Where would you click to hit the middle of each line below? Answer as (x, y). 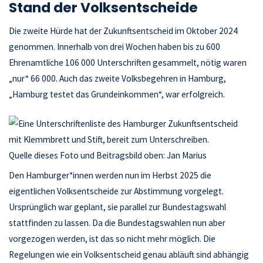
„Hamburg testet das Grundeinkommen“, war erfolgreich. (117, 94)
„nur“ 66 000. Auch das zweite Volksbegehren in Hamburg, (118, 78)
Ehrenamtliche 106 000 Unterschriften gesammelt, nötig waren (128, 62)
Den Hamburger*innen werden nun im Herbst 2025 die (110, 176)
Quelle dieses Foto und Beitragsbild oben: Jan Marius (108, 155)
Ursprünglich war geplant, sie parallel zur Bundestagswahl (118, 207)
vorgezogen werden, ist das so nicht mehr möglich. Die (112, 239)
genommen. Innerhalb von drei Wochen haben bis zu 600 (115, 46)
